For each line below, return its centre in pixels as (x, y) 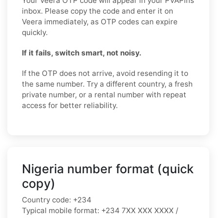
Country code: (46, 200)
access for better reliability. (70, 105)
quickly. (35, 32)
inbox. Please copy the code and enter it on (98, 11)
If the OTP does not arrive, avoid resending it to (105, 73)
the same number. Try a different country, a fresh (107, 84)
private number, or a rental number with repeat (104, 94)
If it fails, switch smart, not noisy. (82, 53)
